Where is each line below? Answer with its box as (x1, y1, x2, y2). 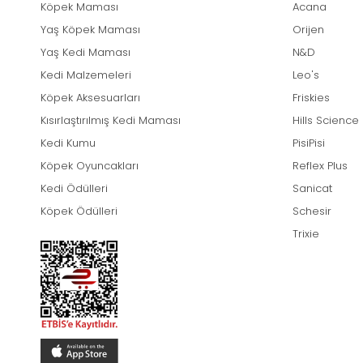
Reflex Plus (293, 158, 348, 174)
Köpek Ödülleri (41, 203, 117, 220)
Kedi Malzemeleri (41, 67, 131, 83)
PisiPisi (293, 135, 325, 152)
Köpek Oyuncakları (41, 158, 139, 174)
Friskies (293, 90, 330, 106)
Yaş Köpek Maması (41, 22, 140, 38)
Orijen (293, 22, 324, 38)
